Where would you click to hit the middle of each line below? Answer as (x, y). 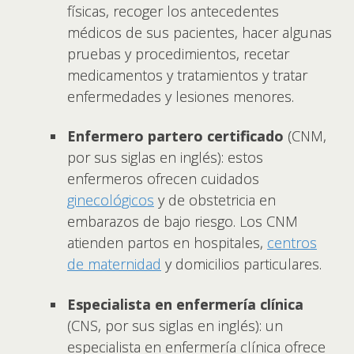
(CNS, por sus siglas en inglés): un (175, 325)
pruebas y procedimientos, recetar (178, 53)
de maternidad (114, 264)
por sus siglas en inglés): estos (165, 157)
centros (292, 243)
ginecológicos (111, 200)
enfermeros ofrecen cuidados (163, 179)
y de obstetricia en (215, 200)
